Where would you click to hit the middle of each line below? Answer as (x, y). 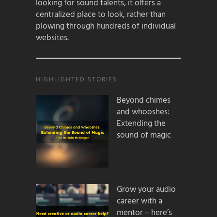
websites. (52, 38)
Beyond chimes (144, 101)
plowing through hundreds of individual (106, 26)
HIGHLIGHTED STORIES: (78, 79)
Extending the (141, 124)
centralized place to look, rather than (101, 15)
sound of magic (144, 136)
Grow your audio (146, 190)
